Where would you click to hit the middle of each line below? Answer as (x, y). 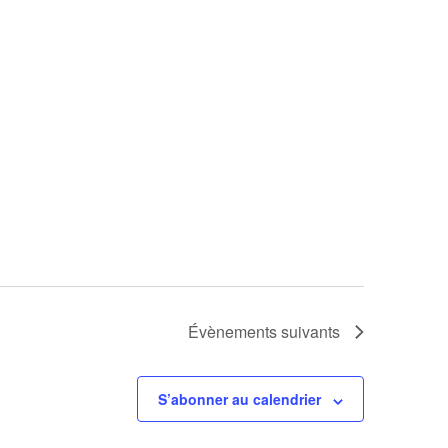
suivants (308, 332)
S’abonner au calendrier (239, 399)
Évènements (232, 332)
